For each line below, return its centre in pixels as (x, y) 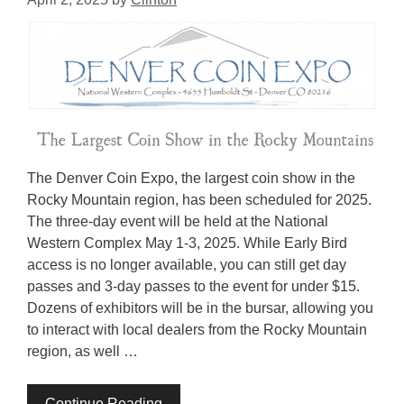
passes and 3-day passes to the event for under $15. (193, 287)
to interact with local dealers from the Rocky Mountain (197, 330)
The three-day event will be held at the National (178, 222)
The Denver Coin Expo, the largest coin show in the (191, 179)
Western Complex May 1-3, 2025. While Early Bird (187, 243)
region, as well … (83, 352)
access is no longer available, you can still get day (187, 265)
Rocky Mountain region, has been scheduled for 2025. (199, 200)
